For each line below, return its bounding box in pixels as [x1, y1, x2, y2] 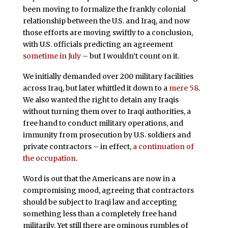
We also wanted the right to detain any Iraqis [22, 95, 179, 104]
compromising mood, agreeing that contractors [22, 185, 194, 195]
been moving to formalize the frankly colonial [22, 4, 186, 14]
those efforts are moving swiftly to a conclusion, [22, 27, 193, 37]
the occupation [22, 153, 76, 163]
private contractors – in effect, [22, 141, 133, 151]
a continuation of [132, 141, 194, 151]
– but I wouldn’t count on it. [80, 51, 179, 61]
